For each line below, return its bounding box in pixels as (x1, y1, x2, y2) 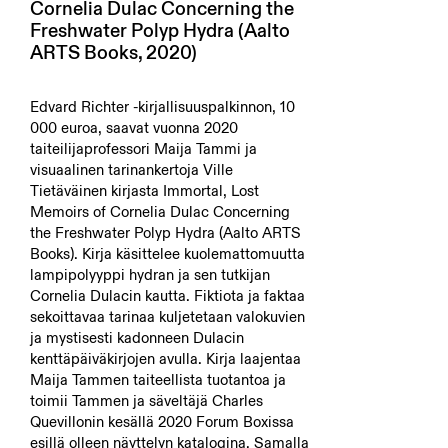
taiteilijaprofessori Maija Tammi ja (30, 139, 257, 158)
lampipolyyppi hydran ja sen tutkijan (30, 265, 270, 284)
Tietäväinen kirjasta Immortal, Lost (30, 181, 259, 200)
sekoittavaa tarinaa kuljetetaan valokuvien (30, 307, 305, 326)
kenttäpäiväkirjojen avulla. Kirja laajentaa (30, 349, 301, 368)
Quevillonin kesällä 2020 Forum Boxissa (30, 412, 294, 431)
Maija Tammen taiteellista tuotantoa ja (30, 370, 286, 389)
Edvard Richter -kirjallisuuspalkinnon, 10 (30, 97, 295, 116)
